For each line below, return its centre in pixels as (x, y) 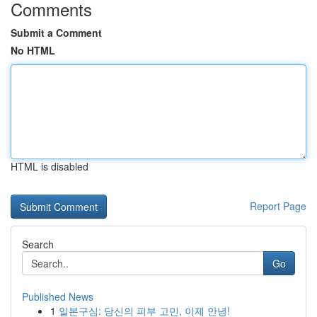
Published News (58, 296)
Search (38, 244)
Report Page (278, 206)
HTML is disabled (50, 166)
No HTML (33, 50)
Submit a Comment (56, 33)
